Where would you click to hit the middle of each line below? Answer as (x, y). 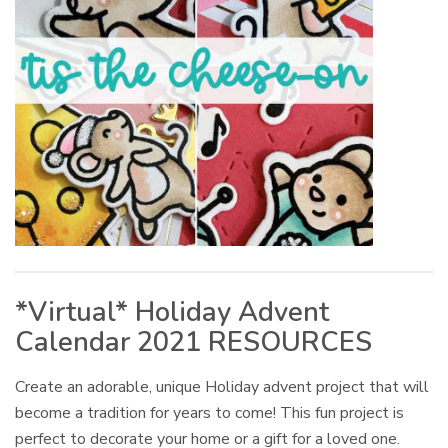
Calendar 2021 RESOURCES (193, 343)
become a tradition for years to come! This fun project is (210, 413)
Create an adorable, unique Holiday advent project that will (222, 387)
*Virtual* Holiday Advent (172, 313)
